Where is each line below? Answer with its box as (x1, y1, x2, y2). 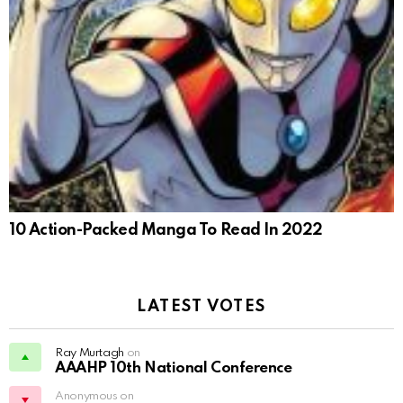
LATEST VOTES (137, 299, 266, 316)
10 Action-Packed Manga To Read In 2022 (9, 222, 323, 239)
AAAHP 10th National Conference (55, 361, 292, 377)
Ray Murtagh (55, 347, 125, 360)
